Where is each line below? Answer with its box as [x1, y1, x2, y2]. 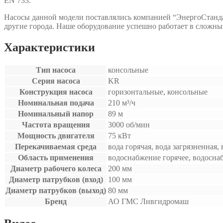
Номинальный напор [18, 109, 94, 118]
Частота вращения [21, 120, 90, 129]
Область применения [18, 153, 94, 162]
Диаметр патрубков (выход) [5, 186, 106, 195]
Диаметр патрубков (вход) [8, 175, 103, 184]
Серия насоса [31, 76, 80, 85]
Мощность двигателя [17, 131, 95, 140]
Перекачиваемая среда [15, 142, 97, 151]
